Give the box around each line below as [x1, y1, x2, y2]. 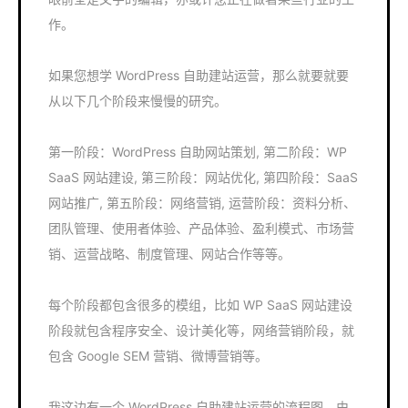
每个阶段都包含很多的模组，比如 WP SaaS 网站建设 [48, 297, 352, 312]
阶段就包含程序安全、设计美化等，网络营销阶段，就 [48, 322, 354, 338]
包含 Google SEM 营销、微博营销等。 [48, 348, 268, 363]
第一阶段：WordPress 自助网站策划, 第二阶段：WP [48, 144, 347, 159]
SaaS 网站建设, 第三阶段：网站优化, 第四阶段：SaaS [48, 169, 358, 185]
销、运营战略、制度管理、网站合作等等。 [48, 246, 291, 261]
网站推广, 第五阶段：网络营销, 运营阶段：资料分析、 [48, 195, 356, 210]
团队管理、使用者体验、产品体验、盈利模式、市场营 [48, 220, 354, 236]
